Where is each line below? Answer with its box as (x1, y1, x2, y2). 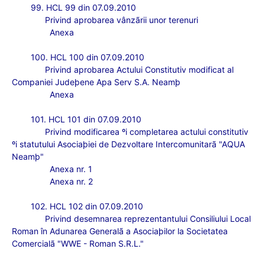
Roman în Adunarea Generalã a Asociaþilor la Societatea (12, 226, 228, 236)
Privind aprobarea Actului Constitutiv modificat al (45, 64, 234, 75)
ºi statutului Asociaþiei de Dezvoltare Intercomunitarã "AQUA (12, 139, 245, 149)
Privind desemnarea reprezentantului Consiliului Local (45, 214, 251, 224)
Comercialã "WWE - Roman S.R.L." (12, 238, 144, 248)
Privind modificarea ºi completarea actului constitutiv (45, 127, 248, 137)
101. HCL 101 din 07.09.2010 (31, 114, 141, 124)
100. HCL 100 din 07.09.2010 (31, 52, 144, 62)
